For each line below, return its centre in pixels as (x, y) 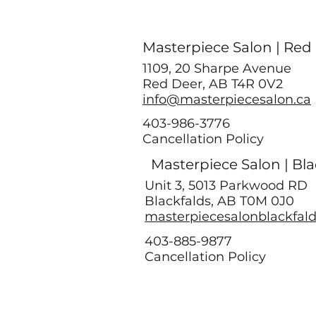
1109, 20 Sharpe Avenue (217, 69)
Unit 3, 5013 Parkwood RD (226, 186)
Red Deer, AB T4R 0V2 (212, 84)
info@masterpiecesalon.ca (226, 100)
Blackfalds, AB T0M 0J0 (221, 201)
